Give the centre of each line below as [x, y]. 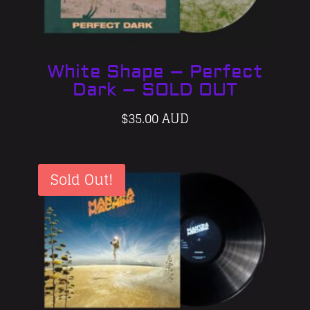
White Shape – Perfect [155, 72]
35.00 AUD [158, 118]
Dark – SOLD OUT [155, 90]
